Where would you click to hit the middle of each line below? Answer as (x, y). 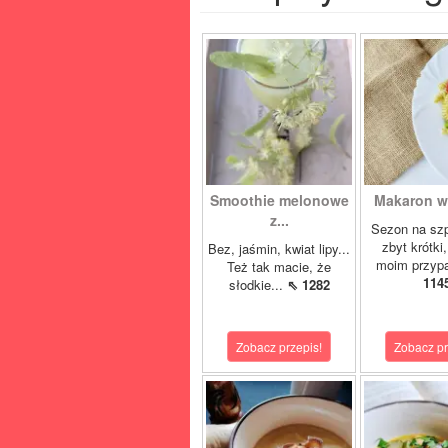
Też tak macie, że (279, 266)
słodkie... (257, 284)
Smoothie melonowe (279, 200)
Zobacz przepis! (279, 346)
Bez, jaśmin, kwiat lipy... (279, 248)
